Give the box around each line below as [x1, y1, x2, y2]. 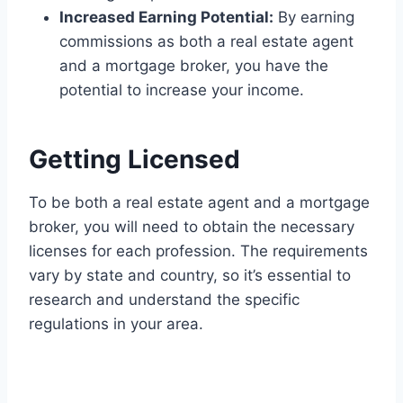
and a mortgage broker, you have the [59, 57, 328, 76]
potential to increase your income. [59, 81, 304, 100]
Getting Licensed [29, 144, 240, 175]
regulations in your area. [29, 315, 203, 334]
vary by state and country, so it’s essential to [29, 266, 351, 285]
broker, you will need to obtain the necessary [29, 218, 354, 237]
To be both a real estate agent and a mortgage [29, 193, 370, 212]
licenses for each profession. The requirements [29, 242, 368, 261]
